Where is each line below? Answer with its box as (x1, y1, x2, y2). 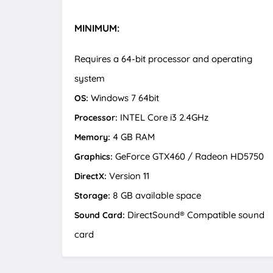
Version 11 (107, 169, 149, 182)
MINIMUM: (74, 21, 119, 34)
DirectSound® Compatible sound (125, 208, 264, 221)
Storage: (74, 190, 110, 201)
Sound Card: (74, 209, 125, 221)
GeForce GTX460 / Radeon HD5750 (113, 150, 264, 162)
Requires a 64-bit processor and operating (74, 52, 252, 65)
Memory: (74, 131, 110, 143)
